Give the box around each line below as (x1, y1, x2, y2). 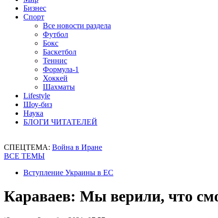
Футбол (43, 30, 68, 38)
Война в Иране (52, 143, 102, 151)
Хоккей (43, 74, 68, 82)
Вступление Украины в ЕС (23, 168, 113, 177)
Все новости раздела (43, 21, 111, 30)
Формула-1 (43, 65, 79, 73)
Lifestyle (23, 91, 50, 100)
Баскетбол (43, 48, 76, 56)
